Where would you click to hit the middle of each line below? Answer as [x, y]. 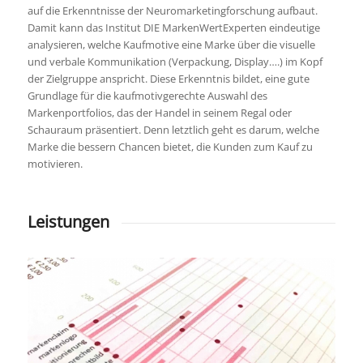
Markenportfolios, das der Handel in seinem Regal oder [159, 113]
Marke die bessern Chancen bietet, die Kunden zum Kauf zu [170, 147]
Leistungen [68, 222]
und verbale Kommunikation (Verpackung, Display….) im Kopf [175, 62]
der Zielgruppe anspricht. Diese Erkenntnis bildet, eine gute [168, 79]
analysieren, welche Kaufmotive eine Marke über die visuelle [171, 45]
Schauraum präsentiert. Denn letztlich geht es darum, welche [173, 130]
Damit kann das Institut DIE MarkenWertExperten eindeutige [173, 28]
